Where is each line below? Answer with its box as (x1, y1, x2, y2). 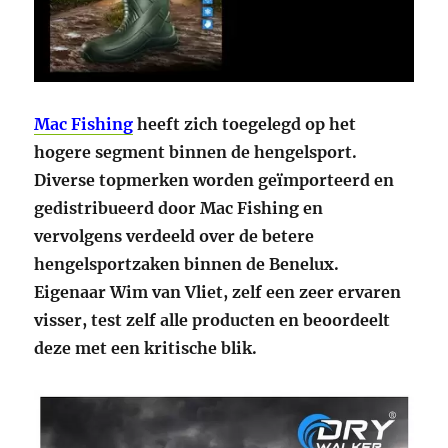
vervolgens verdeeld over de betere (34, 226, 315, 247)
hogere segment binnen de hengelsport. (34, 142, 358, 163)
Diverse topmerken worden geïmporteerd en (34, 170, 395, 191)
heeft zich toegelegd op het (133, 114, 357, 135)
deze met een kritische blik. (34, 338, 258, 359)
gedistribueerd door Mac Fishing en (34, 198, 324, 219)
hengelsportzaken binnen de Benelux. (34, 254, 340, 275)
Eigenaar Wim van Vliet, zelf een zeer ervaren (34, 282, 402, 303)
